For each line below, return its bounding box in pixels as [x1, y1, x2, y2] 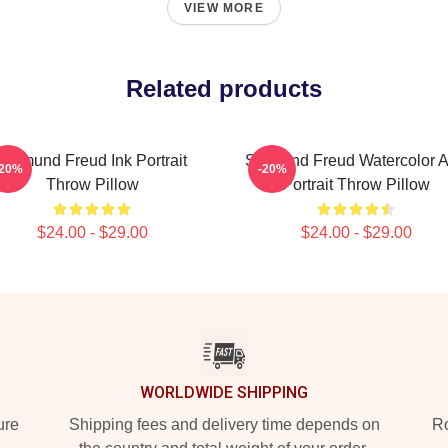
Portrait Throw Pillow [282, 176, 430, 193]
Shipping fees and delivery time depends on [68, 416, 380, 433]
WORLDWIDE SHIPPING [140, 383, 308, 402]
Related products [126, 75, 322, 102]
